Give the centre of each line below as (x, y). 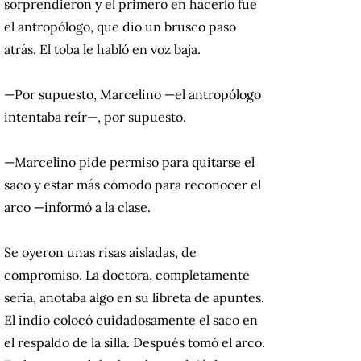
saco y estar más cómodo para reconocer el (133, 185)
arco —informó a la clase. (77, 207)
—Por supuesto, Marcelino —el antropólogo (133, 95)
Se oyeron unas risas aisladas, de (100, 253)
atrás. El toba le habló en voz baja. (102, 50)
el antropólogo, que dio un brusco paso (120, 27)
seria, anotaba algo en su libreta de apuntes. (134, 298)
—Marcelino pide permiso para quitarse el (129, 162)
